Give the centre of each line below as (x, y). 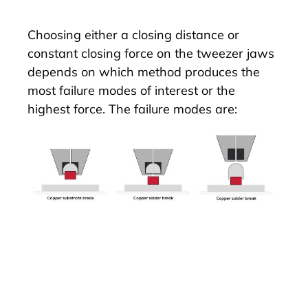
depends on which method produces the (144, 71)
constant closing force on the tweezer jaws (151, 53)
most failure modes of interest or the (131, 90)
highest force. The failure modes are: (132, 109)
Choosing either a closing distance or (133, 34)
